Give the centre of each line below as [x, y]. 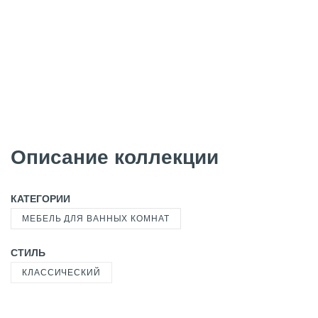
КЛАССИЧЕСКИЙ [61, 273]
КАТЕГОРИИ [40, 199]
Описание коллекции [115, 157]
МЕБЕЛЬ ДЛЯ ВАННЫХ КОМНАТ [96, 219]
